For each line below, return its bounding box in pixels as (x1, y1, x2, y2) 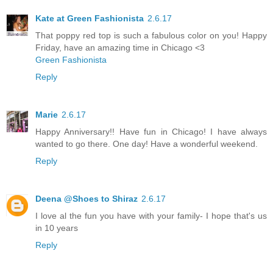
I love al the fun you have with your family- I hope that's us (35, 211, 267, 221)
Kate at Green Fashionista (35, 13, 144, 24)
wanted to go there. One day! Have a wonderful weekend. (35, 139, 258, 149)
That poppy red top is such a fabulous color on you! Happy (35, 30, 267, 41)
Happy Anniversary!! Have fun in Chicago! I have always (35, 127, 267, 137)
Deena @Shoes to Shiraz (35, 194, 138, 204)
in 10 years (35, 223, 78, 233)
